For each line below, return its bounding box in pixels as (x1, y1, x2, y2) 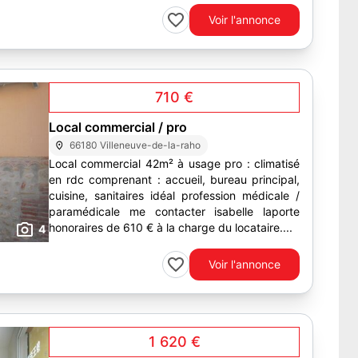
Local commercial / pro (49, 119, 187, 135)
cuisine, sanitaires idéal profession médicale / (49, 189, 300, 202)
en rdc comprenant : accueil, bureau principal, (49, 173, 300, 186)
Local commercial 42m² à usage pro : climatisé (49, 157, 254, 170)
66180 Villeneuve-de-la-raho (70, 139, 201, 151)
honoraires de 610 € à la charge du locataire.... (157, 221, 292, 234)
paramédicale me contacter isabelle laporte (49, 205, 300, 218)
